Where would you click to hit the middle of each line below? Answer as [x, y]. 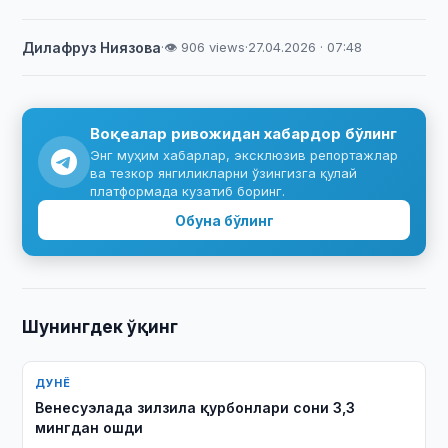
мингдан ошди [89, 427]
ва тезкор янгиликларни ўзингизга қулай [224, 173]
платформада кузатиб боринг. [188, 191]
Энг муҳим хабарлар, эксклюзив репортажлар [244, 155]
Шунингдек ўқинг [100, 327]
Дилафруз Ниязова [92, 47]
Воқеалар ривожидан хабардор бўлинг [244, 133]
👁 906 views [205, 47]
